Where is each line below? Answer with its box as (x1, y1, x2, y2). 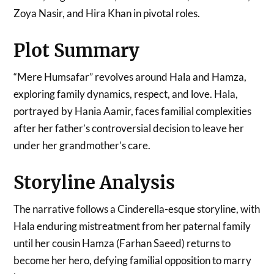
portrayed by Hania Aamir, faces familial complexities (13, 104, 252, 117)
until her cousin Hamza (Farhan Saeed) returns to (13, 236, 231, 250)
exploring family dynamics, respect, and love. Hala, (13, 87, 239, 100)
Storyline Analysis (13, 171, 176, 194)
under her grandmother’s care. (13, 138, 151, 152)
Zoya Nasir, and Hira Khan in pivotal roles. (13, 6, 201, 20)
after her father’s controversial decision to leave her (13, 121, 245, 135)
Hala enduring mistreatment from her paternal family (13, 219, 251, 232)
